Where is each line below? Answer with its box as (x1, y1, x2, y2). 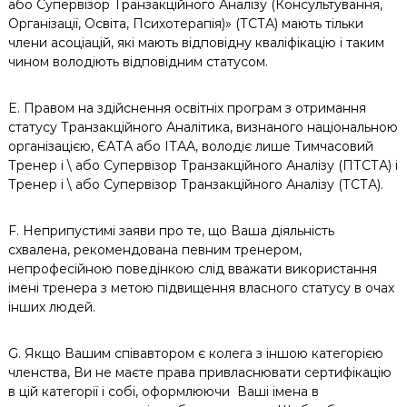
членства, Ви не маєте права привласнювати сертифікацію (7, 364, 392, 381)
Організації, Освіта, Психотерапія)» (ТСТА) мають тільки (7, 15, 363, 32)
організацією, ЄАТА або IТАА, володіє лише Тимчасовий (7, 138, 373, 154)
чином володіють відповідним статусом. (7, 54, 268, 70)
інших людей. (7, 299, 95, 315)
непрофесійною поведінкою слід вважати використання (7, 261, 377, 277)
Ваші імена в (236, 383, 319, 400)
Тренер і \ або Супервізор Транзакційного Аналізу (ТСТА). (7, 176, 383, 193)
